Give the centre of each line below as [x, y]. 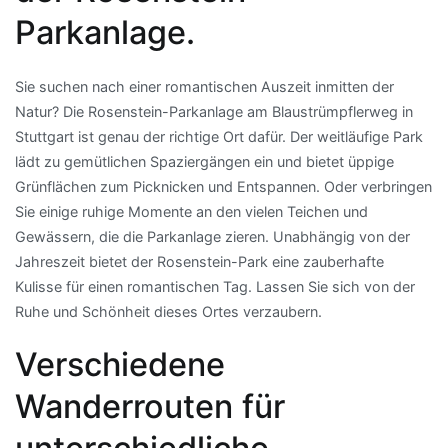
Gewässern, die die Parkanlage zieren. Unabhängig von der [212, 236]
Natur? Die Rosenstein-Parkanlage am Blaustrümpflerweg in [214, 111]
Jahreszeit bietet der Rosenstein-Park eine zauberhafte [199, 261]
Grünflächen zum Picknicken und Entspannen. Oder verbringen [223, 186]
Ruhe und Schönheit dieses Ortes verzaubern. [168, 311]
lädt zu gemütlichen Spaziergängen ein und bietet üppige [204, 161]
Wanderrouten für [150, 406]
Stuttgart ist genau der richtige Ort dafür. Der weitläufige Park [219, 136]
